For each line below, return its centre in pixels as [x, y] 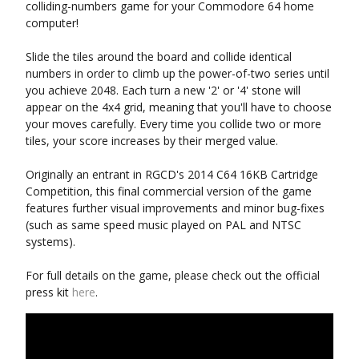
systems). [50, 241]
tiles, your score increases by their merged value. [152, 140]
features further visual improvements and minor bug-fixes [175, 208]
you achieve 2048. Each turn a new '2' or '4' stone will [163, 90]
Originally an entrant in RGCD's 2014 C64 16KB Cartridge [172, 174]
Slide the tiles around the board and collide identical [159, 56]
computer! [52, 22]
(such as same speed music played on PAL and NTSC [163, 224]
